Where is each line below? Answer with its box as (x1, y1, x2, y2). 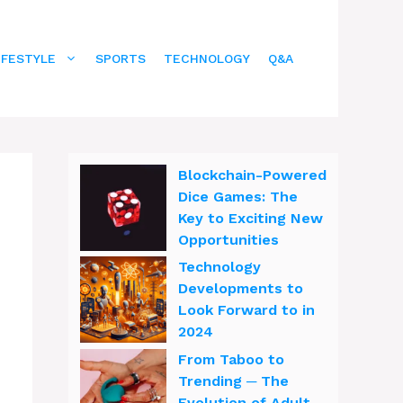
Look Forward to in (178, 301, 315, 318)
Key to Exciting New (178, 209, 323, 227)
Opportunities (178, 230, 279, 248)
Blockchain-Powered (178, 166, 327, 184)
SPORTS (95, 50, 146, 66)
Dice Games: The (178, 187, 298, 205)
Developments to (178, 280, 303, 297)
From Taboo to (178, 350, 284, 368)
